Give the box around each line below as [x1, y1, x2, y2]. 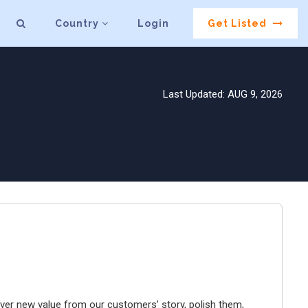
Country [55, 18, 102, 30]
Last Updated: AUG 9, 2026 [163, 87, 283, 100]
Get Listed [208, 18, 270, 30]
